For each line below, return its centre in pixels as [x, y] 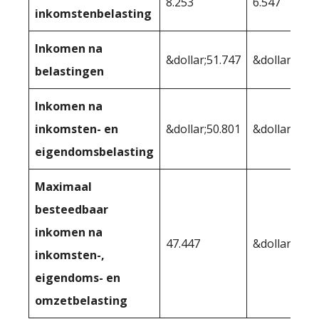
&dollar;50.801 [203, 129]
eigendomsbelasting [94, 152]
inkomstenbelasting [93, 14]
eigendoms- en [78, 278]
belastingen [69, 72]
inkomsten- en [77, 129]
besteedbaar [72, 210]
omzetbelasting [81, 301]
